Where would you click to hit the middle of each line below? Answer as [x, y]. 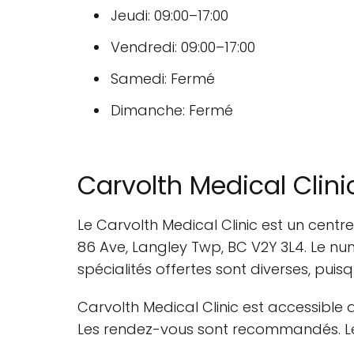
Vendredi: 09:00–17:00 [183, 47]
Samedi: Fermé [163, 79]
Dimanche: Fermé [172, 110]
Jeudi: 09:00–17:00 [169, 15]
